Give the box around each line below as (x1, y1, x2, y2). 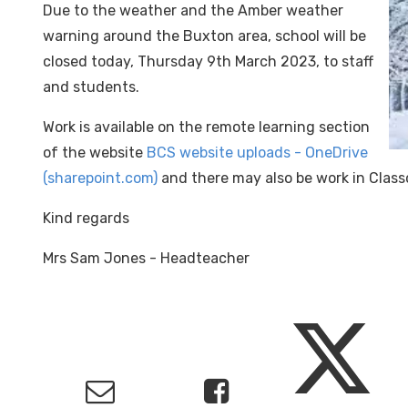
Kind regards (43, 209, 129, 227)
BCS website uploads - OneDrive (147, 144, 368, 161)
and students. (43, 78, 139, 96)
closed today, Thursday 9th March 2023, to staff (43, 53, 373, 70)
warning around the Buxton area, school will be (43, 27, 366, 45)
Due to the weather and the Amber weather (43, 2, 343, 19)
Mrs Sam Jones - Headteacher (43, 250, 250, 267)
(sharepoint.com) (43, 169, 158, 187)
